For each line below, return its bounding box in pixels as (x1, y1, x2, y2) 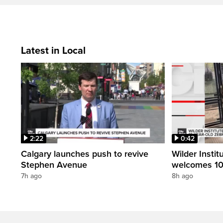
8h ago (172, 172, 193, 181)
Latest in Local (21, 44, 86, 57)
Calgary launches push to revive (21, 148, 148, 160)
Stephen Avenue (21, 159, 87, 171)
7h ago (21, 172, 42, 181)
